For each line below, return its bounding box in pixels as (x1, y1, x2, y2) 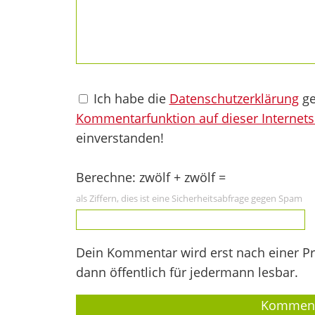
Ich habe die (89, 89, 169, 107)
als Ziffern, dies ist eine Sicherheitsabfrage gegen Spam (75, 191, 302, 205)
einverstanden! (75, 129, 164, 146)
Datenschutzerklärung (169, 89, 299, 107)
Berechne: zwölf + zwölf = (75, 168, 226, 186)
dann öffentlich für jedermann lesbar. (75, 263, 298, 281)
